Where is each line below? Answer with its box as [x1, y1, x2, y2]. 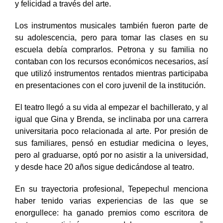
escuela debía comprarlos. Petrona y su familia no [15, 55, 208, 64]
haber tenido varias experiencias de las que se [15, 207, 208, 216]
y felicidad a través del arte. [15, 9, 111, 18]
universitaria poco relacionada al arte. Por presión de [15, 137, 208, 146]
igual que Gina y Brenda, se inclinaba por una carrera [15, 125, 208, 134]
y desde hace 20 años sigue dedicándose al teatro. [15, 173, 194, 182]
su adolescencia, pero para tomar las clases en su [15, 43, 208, 52]
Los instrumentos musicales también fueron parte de [15, 31, 208, 40]
